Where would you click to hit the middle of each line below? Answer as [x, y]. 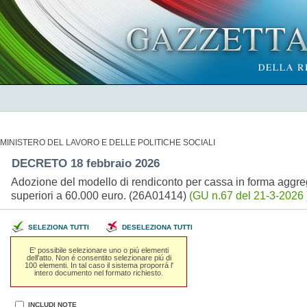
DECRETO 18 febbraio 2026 [87, 163]
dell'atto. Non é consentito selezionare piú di [99, 257]
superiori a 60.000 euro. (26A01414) [100, 195]
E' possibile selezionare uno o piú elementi [99, 250]
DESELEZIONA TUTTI [157, 227]
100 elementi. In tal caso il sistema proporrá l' [99, 265]
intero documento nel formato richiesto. [99, 272]
